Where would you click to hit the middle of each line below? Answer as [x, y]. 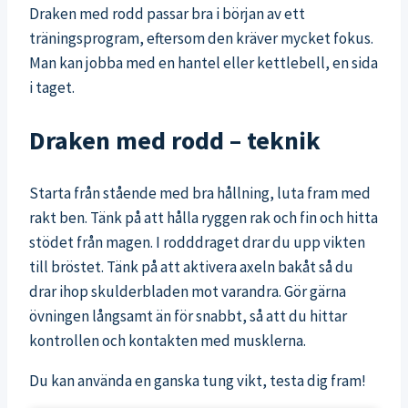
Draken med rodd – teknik [175, 141]
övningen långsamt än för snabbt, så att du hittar [188, 316]
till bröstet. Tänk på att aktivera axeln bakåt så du [191, 266]
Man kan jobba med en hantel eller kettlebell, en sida [204, 63]
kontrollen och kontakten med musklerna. [168, 340]
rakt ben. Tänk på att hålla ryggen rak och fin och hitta [204, 217]
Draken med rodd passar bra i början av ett [167, 14]
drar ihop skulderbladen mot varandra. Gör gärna [188, 291]
